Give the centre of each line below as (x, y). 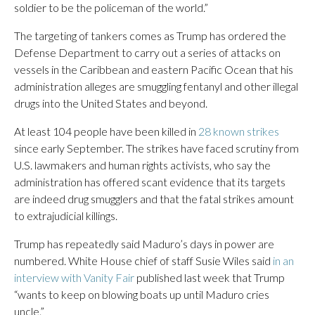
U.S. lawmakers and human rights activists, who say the (142, 165)
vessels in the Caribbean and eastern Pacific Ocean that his (154, 69)
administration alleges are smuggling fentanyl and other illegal (156, 86)
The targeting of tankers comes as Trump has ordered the (150, 36)
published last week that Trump (210, 277)
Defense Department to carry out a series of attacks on (147, 52)
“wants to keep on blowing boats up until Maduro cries (142, 294)
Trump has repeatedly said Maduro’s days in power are (144, 244)
